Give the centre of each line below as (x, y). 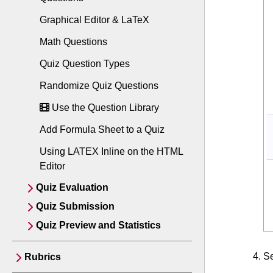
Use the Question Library (104, 108)
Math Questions (73, 42)
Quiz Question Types (85, 64)
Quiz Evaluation (72, 187)
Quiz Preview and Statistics (98, 225)
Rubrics (43, 257)
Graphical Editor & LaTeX (94, 20)
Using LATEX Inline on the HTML (111, 151)
